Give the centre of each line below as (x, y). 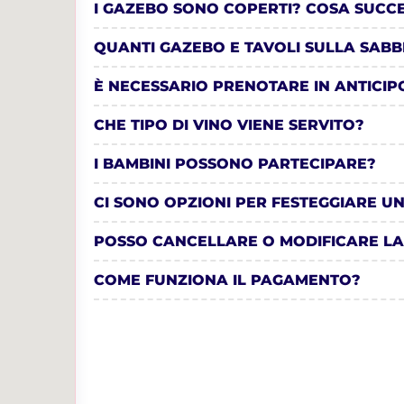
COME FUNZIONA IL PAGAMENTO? (227, 280)
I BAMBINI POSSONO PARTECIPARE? (234, 163)
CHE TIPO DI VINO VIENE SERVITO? (229, 124)
